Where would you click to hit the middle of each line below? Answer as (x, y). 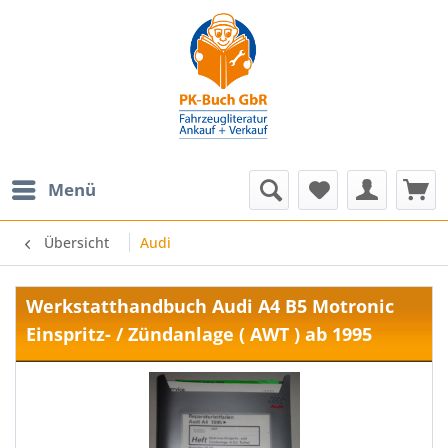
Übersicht (76, 242)
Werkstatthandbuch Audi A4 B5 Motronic (210, 306)
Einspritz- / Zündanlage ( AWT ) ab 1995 (199, 334)
